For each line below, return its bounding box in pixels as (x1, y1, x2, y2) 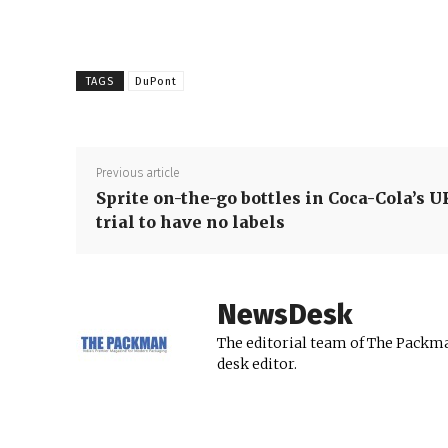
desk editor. (217, 355, 297, 374)
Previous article (96, 166, 180, 181)
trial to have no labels (96, 212, 285, 233)
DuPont (135, 74, 177, 88)
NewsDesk (217, 298, 352, 332)
